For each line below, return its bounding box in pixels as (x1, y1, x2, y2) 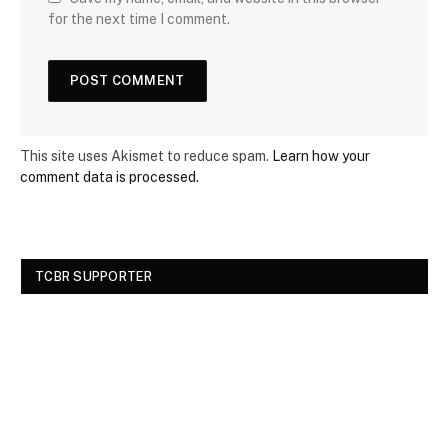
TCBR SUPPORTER (35, 269, 153, 285)
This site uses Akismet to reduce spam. (20, 148, 272, 165)
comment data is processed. (20, 169, 199, 186)
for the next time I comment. (48, 11, 230, 28)
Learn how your (272, 148, 370, 165)
